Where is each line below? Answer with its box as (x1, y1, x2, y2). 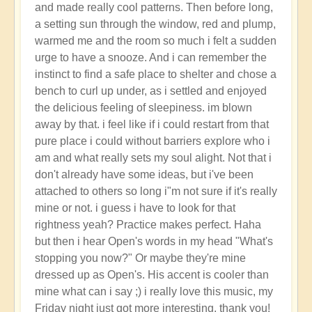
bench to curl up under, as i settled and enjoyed (35, 84, 267, 97)
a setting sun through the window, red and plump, (35, 17, 276, 30)
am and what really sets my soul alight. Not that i (35, 151, 272, 164)
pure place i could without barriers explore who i (35, 134, 270, 147)
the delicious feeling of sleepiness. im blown (35, 101, 252, 114)
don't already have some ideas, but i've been (35, 168, 253, 180)
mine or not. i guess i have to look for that (35, 201, 235, 214)
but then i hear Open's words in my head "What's (35, 235, 273, 247)
